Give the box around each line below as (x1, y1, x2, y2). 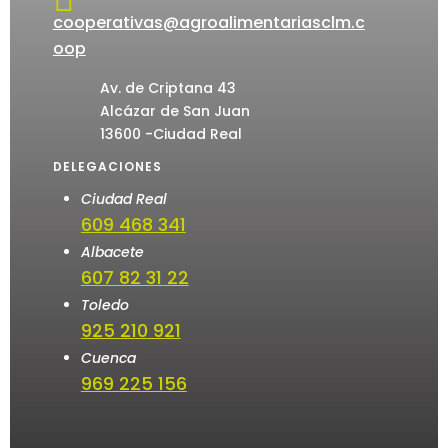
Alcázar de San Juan (99, 101, 250, 122)
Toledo (80, 295, 129, 316)
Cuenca (80, 348, 136, 369)
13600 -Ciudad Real (99, 124, 242, 145)
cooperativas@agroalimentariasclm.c (52, 11, 365, 35)
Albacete (80, 242, 144, 263)
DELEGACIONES (52, 158, 162, 176)
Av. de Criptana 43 (99, 78, 236, 99)
